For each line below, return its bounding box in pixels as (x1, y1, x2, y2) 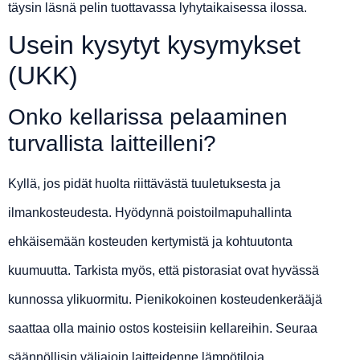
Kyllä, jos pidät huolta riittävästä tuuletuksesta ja (8, 177, 280, 191)
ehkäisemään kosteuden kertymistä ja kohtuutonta (8, 235, 292, 249)
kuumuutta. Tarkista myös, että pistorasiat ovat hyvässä (8, 264, 319, 278)
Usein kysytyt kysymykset (8, 31, 301, 60)
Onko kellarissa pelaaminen (8, 104, 288, 130)
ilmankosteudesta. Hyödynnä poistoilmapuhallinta (8, 206, 292, 220)
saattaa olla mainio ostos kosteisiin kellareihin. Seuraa (8, 321, 317, 336)
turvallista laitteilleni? (8, 131, 216, 157)
